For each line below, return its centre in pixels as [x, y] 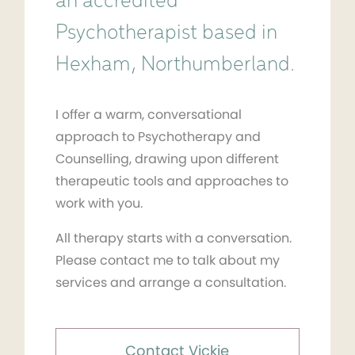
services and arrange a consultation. [170, 282]
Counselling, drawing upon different [167, 158]
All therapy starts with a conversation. [173, 238]
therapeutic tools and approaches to [172, 181]
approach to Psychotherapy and [158, 136]
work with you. [99, 203]
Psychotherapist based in [166, 32]
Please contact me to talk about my [167, 260]
